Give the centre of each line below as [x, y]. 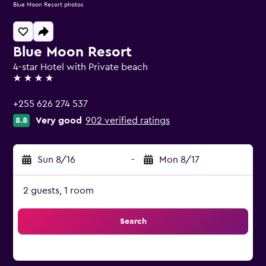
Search [133, 221]
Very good [59, 121]
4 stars [26, 83]
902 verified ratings [128, 121]
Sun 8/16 [56, 160]
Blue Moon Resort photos [48, 5]
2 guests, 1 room [58, 191]
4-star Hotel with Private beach [80, 67]
